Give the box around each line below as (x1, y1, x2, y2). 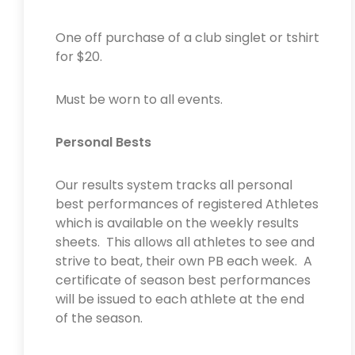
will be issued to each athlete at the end (55, 290, 304, 308)
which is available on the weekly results (55, 214, 299, 232)
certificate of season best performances (55, 271, 311, 289)
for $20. (55, 48, 105, 66)
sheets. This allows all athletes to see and (55, 233, 315, 251)
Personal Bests (55, 133, 151, 151)
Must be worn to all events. (55, 90, 223, 109)
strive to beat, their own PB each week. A (55, 252, 312, 270)
